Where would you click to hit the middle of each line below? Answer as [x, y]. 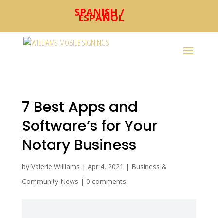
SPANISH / [99, 12]
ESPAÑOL [101, 18]
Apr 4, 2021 [105, 167]
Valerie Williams [55, 167]
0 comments [106, 181]
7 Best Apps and [80, 107]
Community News [50, 181]
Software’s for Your [89, 126]
